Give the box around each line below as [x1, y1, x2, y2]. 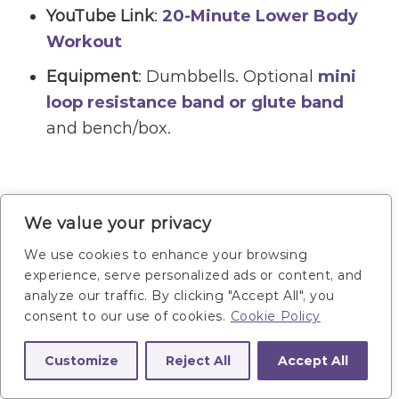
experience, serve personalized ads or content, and [24, 267, 363, 283]
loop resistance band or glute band [46, 93, 345, 113]
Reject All [165, 353, 231, 369]
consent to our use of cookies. [24, 308, 226, 324]
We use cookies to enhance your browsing [24, 247, 308, 263]
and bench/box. [46, 118, 172, 139]
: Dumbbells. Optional [138, 67, 319, 87]
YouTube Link [46, 6, 155, 27]
